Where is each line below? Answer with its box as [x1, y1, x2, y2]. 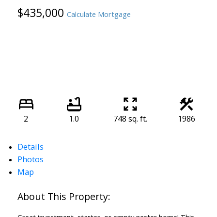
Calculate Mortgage [66, 9, 131, 19]
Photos [17, 154, 44, 165]
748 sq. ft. [113, 113, 147, 124]
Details [17, 141, 44, 153]
